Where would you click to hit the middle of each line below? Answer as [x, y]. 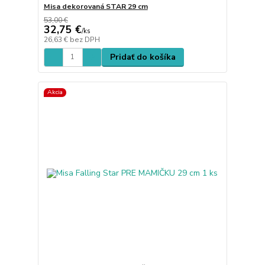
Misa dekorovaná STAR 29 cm [96, 6]
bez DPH [85, 39]
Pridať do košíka [143, 57]
